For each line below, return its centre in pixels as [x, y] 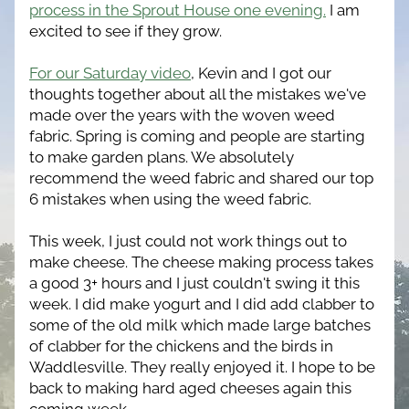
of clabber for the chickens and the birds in [181, 346]
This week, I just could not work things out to [188, 241]
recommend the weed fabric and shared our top [201, 178]
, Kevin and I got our [261, 73]
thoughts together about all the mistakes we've [198, 94]
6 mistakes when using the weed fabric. [170, 199]
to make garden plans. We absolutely [162, 157]
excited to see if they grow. [126, 31]
